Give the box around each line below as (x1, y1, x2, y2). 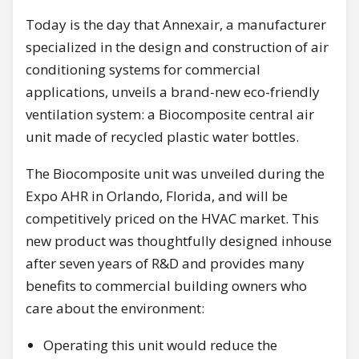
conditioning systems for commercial (26, 60, 260, 79)
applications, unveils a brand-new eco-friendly (26, 83, 320, 102)
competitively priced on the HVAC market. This (26, 209, 319, 228)
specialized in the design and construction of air (26, 38, 329, 57)
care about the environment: (26, 299, 204, 318)
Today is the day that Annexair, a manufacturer (26, 15, 326, 34)
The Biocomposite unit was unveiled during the (26, 164, 325, 184)
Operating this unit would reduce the (43, 336, 277, 355)
